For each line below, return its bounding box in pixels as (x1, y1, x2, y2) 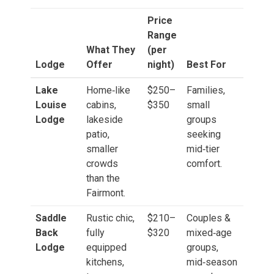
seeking (187, 128, 221, 141)
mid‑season (187, 256, 237, 268)
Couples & (187, 212, 231, 224)
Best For (187, 59, 226, 71)
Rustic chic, (86, 212, 135, 224)
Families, (187, 84, 225, 97)
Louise (35, 99, 67, 111)
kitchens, (86, 256, 124, 268)
